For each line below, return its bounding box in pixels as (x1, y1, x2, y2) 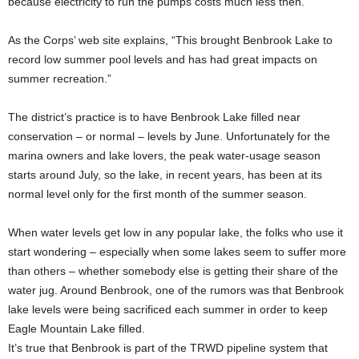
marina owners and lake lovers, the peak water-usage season (8, 149, 321, 162)
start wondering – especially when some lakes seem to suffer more (8, 245, 346, 258)
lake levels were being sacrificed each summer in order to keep (8, 303, 328, 316)
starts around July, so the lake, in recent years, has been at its (8, 168, 322, 181)
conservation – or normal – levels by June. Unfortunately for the (8, 130, 330, 143)
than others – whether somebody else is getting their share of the (8, 264, 338, 277)
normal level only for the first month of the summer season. (8, 188, 307, 200)
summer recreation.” (8, 72, 111, 85)
